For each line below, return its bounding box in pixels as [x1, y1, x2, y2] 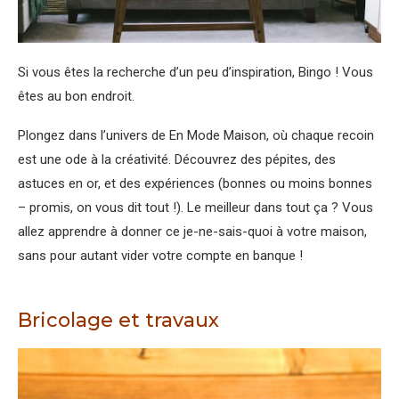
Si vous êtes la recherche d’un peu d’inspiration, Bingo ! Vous [18, 64, 373, 81]
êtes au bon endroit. [18, 88, 134, 105]
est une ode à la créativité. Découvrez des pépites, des [18, 151, 336, 168]
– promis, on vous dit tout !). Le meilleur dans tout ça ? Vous [18, 199, 373, 216]
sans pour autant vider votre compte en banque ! [18, 248, 303, 265]
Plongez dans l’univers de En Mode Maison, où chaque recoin [18, 127, 374, 144]
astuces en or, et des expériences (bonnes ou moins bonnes [18, 175, 372, 192]
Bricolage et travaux [18, 308, 219, 333]
